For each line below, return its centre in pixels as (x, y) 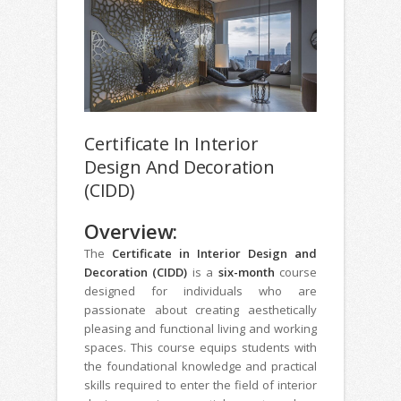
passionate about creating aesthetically (200, 310)
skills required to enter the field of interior (200, 385)
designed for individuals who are (200, 291)
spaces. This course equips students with (200, 348)
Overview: (131, 231)
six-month (246, 273)
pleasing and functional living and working (200, 329)
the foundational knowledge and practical (200, 367)
